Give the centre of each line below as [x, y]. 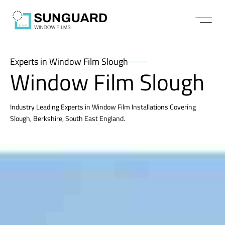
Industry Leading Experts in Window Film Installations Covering [103, 107]
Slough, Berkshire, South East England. [68, 118]
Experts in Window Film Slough [69, 62]
